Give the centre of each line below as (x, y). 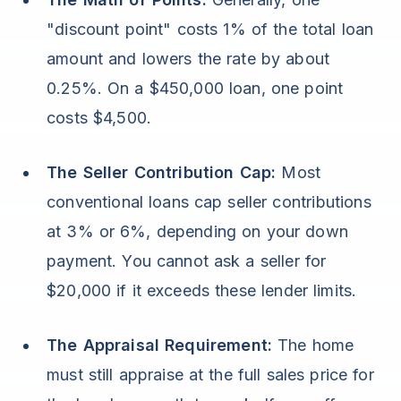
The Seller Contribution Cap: (162, 173)
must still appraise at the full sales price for (210, 375)
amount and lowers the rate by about (188, 59)
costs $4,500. (99, 118)
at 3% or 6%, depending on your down (197, 232)
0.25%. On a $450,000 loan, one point (195, 89)
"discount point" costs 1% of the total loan (210, 30)
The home (313, 346)
